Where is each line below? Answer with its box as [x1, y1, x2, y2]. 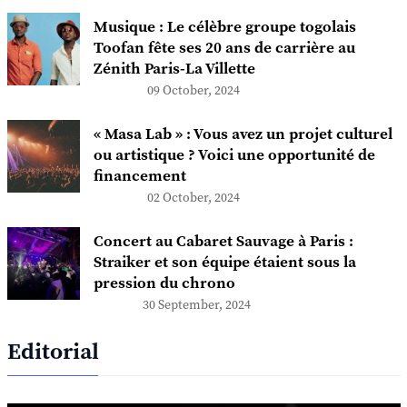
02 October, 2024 [146, 189, 240, 206]
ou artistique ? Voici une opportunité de [93, 144, 375, 165]
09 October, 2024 [146, 82, 240, 99]
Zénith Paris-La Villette [93, 58, 255, 79]
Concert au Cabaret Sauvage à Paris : [93, 231, 353, 252]
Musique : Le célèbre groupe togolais [93, 16, 356, 37]
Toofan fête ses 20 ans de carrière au [93, 37, 355, 58]
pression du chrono [93, 273, 235, 293]
